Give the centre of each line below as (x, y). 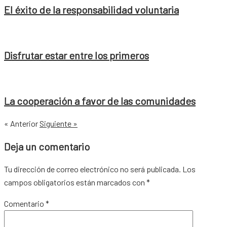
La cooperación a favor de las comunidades (100, 101)
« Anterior (21, 123)
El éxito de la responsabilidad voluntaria (91, 9)
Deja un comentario (47, 146)
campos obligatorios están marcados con (75, 182)
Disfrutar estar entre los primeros (77, 55)
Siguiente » (59, 123)
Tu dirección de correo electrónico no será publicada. (92, 169)
